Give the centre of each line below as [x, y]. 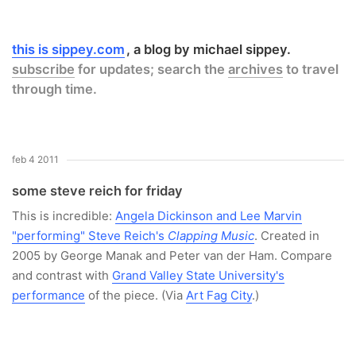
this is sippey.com [68, 49]
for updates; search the [151, 69]
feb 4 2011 [35, 159]
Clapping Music [211, 236]
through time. [54, 89]
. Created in [287, 236]
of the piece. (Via [135, 295]
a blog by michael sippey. [213, 49]
